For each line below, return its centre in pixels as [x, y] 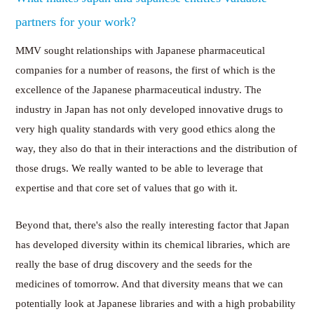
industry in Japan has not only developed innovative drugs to [150, 110]
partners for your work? [76, 22]
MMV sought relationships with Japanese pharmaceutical [141, 51]
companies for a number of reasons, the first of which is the [146, 70]
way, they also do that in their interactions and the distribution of [157, 149]
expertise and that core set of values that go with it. [127, 188]
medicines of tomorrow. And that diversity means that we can [150, 284]
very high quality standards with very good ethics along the [146, 129]
